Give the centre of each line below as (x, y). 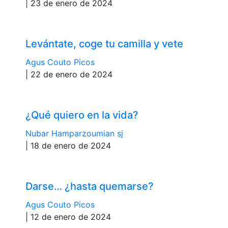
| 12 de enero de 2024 (68, 217)
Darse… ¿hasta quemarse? (90, 186)
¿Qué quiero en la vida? (82, 115)
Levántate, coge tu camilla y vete (104, 44)
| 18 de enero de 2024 (68, 145)
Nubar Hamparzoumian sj (74, 133)
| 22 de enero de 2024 (69, 74)
